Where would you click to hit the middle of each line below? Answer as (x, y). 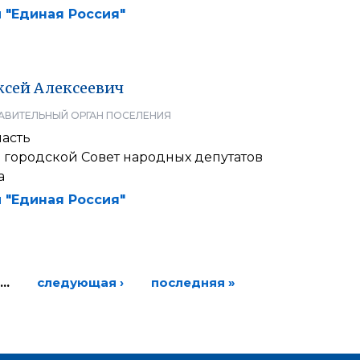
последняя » (193, 282)
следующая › (80, 282)
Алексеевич (79, 88)
